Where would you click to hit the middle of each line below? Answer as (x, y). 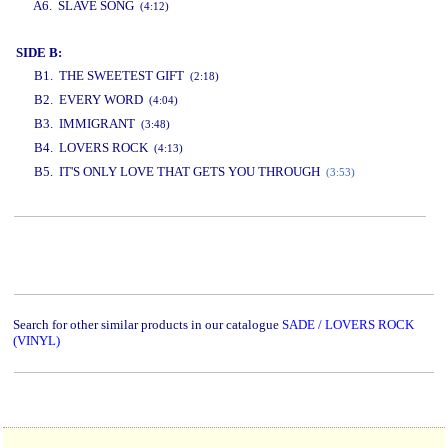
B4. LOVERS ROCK (94, 147)
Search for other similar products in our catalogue (147, 324)
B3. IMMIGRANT (87, 123)
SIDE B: (39, 52)
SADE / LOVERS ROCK (348, 324)
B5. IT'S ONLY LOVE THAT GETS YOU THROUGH (171, 171)
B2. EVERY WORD (91, 99)
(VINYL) (36, 340)
